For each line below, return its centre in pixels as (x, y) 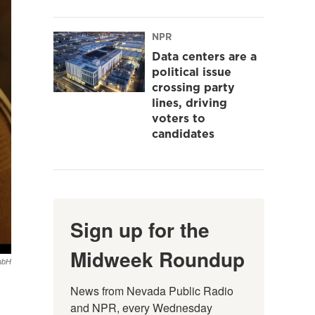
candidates (183, 133)
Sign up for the (140, 229)
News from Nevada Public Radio (152, 290)
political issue (192, 71)
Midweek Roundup (157, 259)
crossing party (193, 87)
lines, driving (189, 102)
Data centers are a (204, 56)
